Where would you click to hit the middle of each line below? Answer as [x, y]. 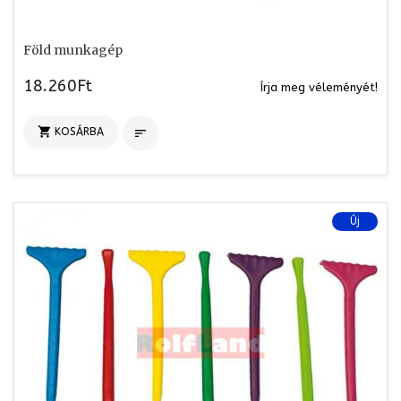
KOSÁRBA [79, 131]
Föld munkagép [73, 50]
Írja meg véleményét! [319, 87]
